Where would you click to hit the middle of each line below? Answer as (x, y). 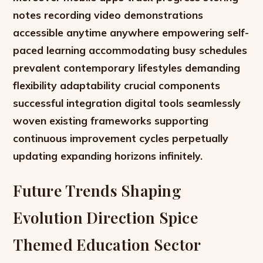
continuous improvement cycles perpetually (121, 138)
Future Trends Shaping (97, 190)
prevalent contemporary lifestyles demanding (127, 68)
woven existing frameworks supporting (111, 121)
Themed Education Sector (107, 245)
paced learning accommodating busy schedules (130, 50)
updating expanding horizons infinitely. (108, 156)
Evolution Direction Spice (106, 218)
